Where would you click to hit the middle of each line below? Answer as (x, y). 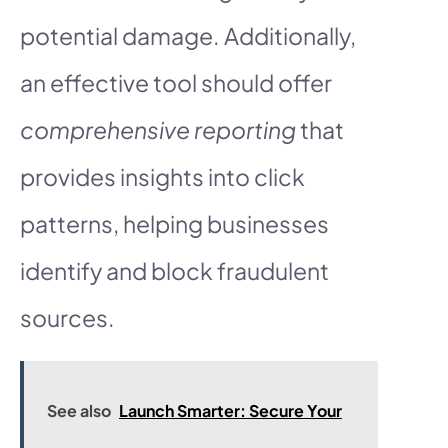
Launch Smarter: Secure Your (230, 410)
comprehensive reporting (158, 129)
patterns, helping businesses (174, 223)
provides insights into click (162, 176)
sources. (67, 317)
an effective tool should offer (176, 82)
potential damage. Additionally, (188, 35)
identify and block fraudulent (174, 270)
